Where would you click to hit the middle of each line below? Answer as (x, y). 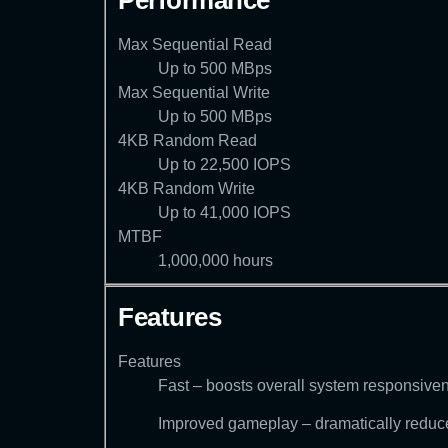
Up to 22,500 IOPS (224, 165)
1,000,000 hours (215, 261)
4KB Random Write (186, 189)
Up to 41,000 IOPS (224, 213)
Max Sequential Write (194, 93)
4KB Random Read (187, 141)
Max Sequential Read (195, 45)
